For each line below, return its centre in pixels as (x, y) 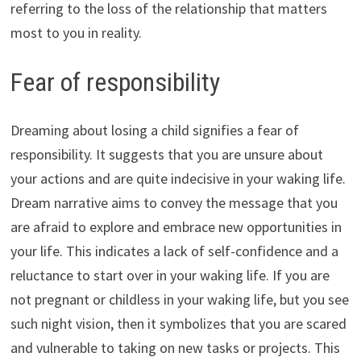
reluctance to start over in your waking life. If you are (170, 276)
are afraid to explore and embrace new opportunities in (176, 227)
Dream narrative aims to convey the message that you (174, 203)
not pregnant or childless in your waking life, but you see (179, 300)
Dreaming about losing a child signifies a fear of (154, 131)
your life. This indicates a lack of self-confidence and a (174, 251)
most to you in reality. (76, 32)
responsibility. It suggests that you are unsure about (166, 155)
